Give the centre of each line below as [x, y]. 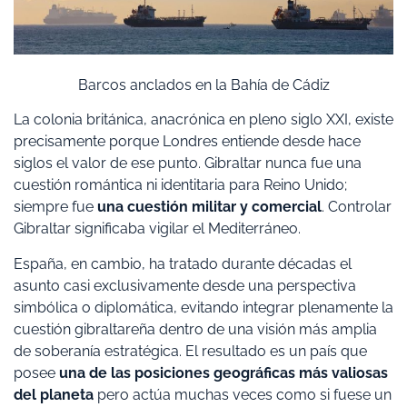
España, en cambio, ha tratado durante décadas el [183, 263]
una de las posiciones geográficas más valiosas [223, 372]
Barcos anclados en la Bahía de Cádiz [203, 84]
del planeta [54, 394]
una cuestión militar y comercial [209, 207]
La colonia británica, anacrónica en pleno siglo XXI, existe [203, 120]
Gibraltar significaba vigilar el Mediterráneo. [157, 229]
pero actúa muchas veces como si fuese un [243, 394]
